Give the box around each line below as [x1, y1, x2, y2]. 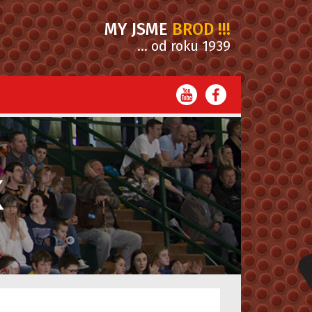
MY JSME [104, 19, 168, 39]
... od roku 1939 [137, 38, 231, 54]
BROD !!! [168, 19, 231, 39]
